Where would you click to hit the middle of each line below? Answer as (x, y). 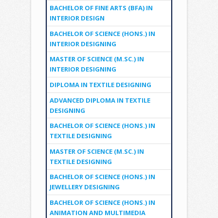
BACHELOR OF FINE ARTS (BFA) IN (101, 8)
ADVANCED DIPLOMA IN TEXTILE (100, 100)
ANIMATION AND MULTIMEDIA (97, 212)
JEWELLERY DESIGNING (84, 187)
